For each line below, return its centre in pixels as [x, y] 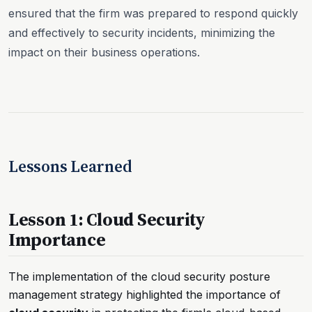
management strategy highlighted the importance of [145, 294]
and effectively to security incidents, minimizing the [142, 32]
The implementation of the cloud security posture [139, 276]
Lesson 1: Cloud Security [107, 219]
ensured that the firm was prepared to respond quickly [153, 13]
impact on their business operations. [104, 52]
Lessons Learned [70, 166]
